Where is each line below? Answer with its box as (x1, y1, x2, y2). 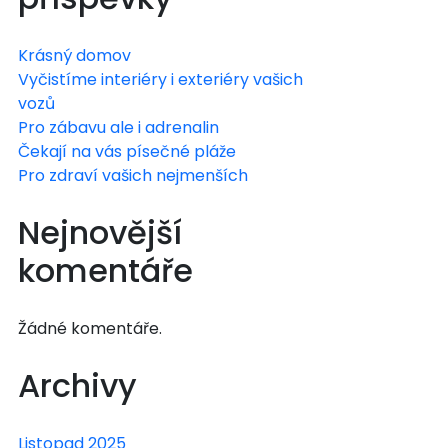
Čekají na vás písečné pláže (18, 139, 236, 163)
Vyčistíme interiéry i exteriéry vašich (18, 67, 303, 91)
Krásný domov (18, 43, 131, 67)
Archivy (18, 363, 137, 409)
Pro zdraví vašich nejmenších (18, 163, 248, 187)
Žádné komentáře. (18, 316, 162, 340)
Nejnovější (18, 210, 182, 256)
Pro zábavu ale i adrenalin (18, 115, 219, 139)
